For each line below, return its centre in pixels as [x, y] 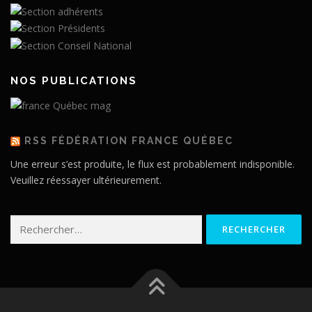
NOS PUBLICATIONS [74, 81]
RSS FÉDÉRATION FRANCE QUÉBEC [129, 140]
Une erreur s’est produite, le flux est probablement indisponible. [153, 164]
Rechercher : [38, 223]
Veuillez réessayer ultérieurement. [86, 180]
